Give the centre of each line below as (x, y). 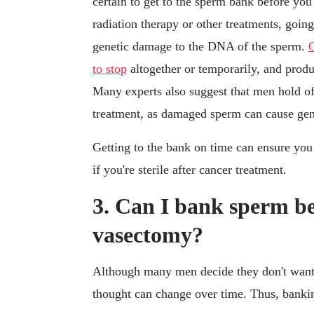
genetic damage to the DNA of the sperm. (200, 47)
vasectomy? (148, 235)
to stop (110, 69)
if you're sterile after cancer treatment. (190, 170)
